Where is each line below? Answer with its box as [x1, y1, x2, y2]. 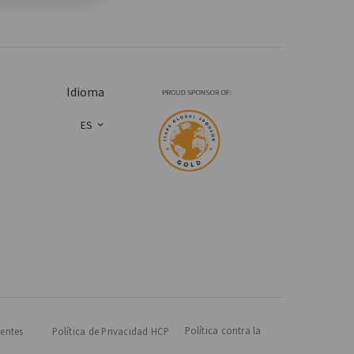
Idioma [66, 84, 105, 100]
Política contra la [184, 323, 262, 337]
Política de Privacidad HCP [51, 325, 170, 338]
